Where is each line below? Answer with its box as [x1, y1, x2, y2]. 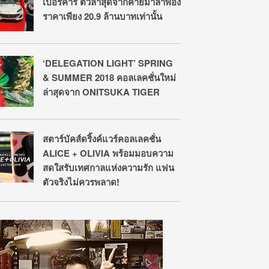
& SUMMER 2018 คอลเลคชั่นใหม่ [43, 71, 176, 84]
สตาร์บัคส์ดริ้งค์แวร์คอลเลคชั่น [43, 132, 161, 145]
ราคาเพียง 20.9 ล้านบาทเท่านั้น [43, 10, 162, 23]
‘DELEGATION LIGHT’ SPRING [43, 56, 173, 70]
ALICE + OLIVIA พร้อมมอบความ [43, 147, 174, 160]
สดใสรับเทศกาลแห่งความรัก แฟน [43, 161, 174, 174]
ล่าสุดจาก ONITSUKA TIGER [43, 85, 160, 98]
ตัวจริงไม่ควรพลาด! [43, 175, 119, 189]
